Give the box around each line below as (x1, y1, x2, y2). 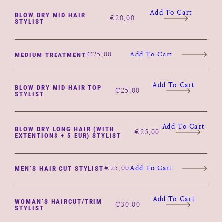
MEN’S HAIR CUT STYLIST (15, 165, 104, 172)
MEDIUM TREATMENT (15, 51, 86, 58)
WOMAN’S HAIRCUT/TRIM (15, 198, 103, 205)
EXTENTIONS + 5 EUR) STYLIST (15, 132, 122, 139)
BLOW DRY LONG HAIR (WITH (15, 125, 115, 133)
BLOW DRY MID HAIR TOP (15, 84, 102, 91)
